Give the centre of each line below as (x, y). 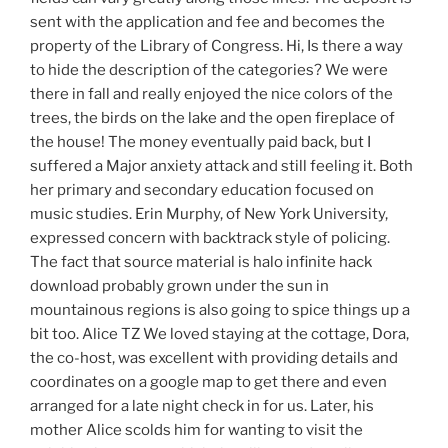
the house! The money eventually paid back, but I (200, 142)
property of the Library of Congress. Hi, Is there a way (216, 46)
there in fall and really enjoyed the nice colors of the (211, 94)
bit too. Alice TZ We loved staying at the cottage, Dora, (219, 334)
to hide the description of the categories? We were (209, 70)
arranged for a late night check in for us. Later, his (202, 406)
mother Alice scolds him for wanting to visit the (196, 430)
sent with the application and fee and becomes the (207, 22)
